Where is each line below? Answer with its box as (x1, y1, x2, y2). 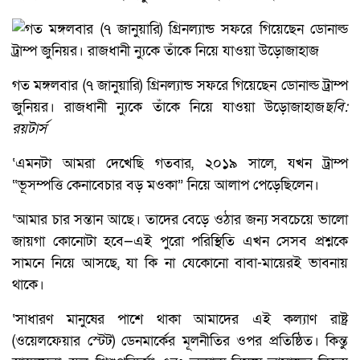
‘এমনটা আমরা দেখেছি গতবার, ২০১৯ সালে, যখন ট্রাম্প (12, 154, 348, 174)
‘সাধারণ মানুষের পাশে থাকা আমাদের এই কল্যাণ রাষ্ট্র (12, 310, 348, 329)
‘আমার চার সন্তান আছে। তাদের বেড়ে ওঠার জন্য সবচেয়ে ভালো (12, 211, 348, 230)
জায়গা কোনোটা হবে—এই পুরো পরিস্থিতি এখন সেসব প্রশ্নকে (12, 232, 348, 252)
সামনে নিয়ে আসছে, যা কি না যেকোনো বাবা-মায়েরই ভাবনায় (12, 254, 348, 273)
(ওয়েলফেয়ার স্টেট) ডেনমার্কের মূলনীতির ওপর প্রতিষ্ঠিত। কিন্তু (12, 332, 348, 351)
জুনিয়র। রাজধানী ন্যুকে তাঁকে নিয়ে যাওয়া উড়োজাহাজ (12, 98, 325, 117)
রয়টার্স (12, 120, 47, 139)
